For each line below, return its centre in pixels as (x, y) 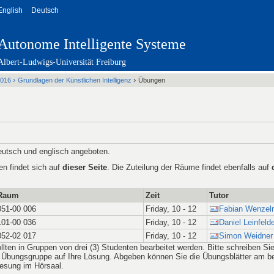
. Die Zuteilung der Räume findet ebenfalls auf (189, 167)
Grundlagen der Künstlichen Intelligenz (76, 80)
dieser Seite (85, 167)
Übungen (152, 80)
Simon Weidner (246, 235)
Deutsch (46, 10)
